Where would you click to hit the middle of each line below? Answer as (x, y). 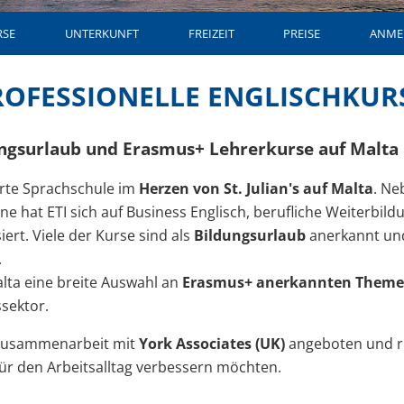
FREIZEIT (211, 33)
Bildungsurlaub (252, 236)
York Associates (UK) (212, 344)
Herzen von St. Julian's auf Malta (254, 189)
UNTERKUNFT (101, 33)
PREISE (302, 33)
